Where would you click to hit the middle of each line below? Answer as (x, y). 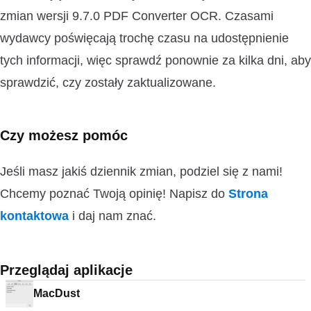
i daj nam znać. (112, 216)
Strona (248, 194)
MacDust (57, 293)
